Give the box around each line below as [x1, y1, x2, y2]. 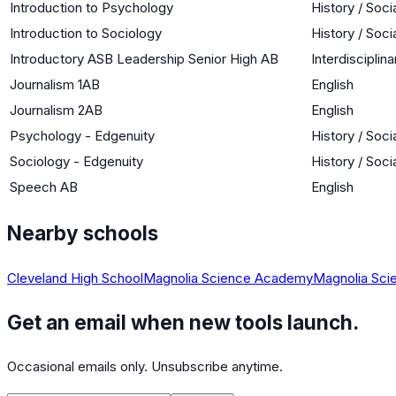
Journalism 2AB [10, 101, 103, 118]
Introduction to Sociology [10, 24, 162, 42]
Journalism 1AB [10, 75, 100, 93]
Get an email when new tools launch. [7, 309, 359, 334]
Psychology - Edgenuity [10, 126, 155, 144]
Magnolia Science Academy [143, 269, 313, 286]
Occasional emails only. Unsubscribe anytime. [7, 358, 283, 376]
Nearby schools [7, 221, 158, 246]
